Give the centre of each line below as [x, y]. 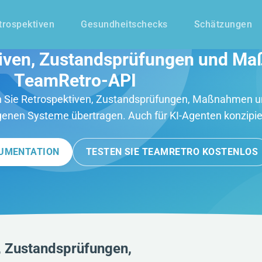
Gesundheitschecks [124, 24]
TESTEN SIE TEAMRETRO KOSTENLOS [172, 152]
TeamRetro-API [75, 80]
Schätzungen [223, 24]
